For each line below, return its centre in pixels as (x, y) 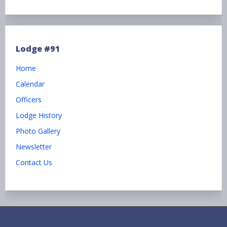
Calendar (30, 84)
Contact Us (34, 162)
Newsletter (34, 146)
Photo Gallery (38, 131)
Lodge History (39, 115)
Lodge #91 (38, 49)
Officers (29, 99)
